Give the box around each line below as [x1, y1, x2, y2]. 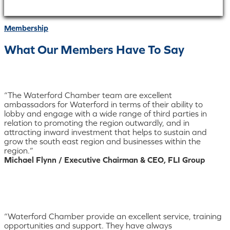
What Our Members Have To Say [4, 42, 184, 56]
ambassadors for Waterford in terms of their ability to [4, 99, 203, 109]
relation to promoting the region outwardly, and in [4, 118, 189, 127]
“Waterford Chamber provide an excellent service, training [4, 211, 222, 221]
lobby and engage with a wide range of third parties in [4, 108, 207, 118]
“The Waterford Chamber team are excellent [4, 90, 172, 100]
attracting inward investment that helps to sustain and [4, 127, 207, 137]
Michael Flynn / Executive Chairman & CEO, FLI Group [4, 155, 205, 164]
